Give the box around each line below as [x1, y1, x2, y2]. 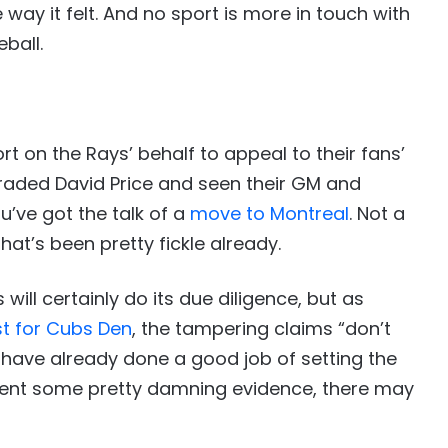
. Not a [349, 201, 405, 227]
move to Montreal [190, 201, 349, 227]
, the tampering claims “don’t [132, 316, 391, 342]
